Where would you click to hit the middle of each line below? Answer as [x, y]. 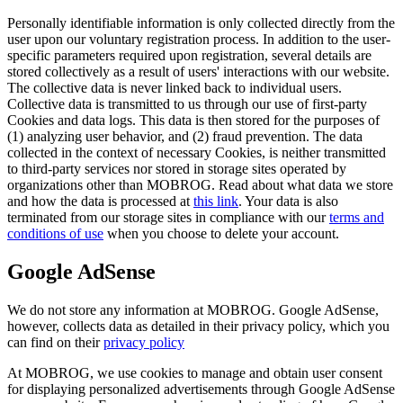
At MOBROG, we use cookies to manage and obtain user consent [195, 372]
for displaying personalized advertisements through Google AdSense [201, 389]
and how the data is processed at [100, 201]
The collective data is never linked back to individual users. [175, 88]
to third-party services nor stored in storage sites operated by [177, 169]
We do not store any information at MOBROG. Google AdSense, [193, 309]
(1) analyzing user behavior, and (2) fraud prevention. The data [185, 136]
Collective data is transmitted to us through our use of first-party [187, 104]
